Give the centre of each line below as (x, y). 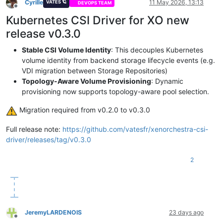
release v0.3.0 (43, 34)
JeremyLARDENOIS (53, 212)
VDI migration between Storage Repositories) (95, 71)
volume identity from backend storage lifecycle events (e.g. (118, 60)
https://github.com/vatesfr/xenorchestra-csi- (135, 129)
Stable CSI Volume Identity (66, 50)
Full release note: (34, 129)
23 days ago (186, 212)
